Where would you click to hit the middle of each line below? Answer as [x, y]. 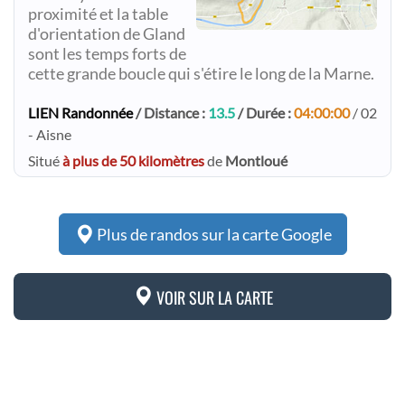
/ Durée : [264, 113]
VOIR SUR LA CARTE [212, 297]
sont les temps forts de [107, 54]
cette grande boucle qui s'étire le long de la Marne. [201, 74]
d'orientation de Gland [107, 34]
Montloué [256, 160]
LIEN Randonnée [80, 113]
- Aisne [50, 134]
